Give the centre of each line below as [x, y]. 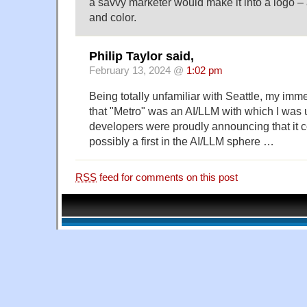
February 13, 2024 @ [138, 70]
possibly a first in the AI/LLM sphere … [182, 141]
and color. [113, 17]
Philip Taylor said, [142, 56]
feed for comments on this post [167, 177]
